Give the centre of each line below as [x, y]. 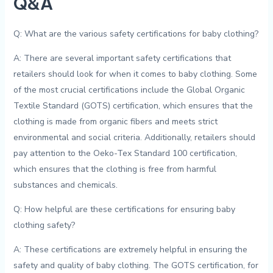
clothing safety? [44, 225]
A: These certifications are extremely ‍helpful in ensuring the [130, 250]
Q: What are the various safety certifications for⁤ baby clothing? [136, 34]
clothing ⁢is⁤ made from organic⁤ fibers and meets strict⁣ [115, 122]
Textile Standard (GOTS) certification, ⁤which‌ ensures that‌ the [133, 106]
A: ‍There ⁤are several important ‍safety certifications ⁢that [122, 58]
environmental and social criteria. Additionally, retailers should [134, 138]
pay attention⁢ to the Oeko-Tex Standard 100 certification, [125, 154]
